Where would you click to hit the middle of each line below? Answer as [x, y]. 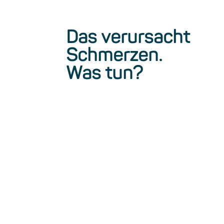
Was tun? [104, 73]
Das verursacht [128, 37]
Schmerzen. [114, 55]
